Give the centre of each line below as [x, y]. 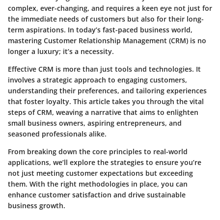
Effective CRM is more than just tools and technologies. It [104, 69]
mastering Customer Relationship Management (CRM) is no [107, 40]
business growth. [37, 205]
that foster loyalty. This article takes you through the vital [106, 101]
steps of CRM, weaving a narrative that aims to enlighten [103, 112]
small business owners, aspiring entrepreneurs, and [95, 123]
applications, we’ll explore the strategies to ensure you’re [105, 162]
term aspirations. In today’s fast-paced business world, [100, 29]
